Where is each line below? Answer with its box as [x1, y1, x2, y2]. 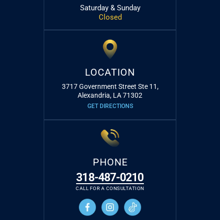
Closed [98, 12, 122, 22]
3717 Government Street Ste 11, [61, 82, 159, 90]
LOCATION [85, 66, 135, 78]
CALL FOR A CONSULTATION [76, 185, 144, 191]
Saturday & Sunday [80, 3, 140, 12]
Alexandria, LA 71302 [78, 91, 142, 99]
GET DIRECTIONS [87, 102, 133, 110]
